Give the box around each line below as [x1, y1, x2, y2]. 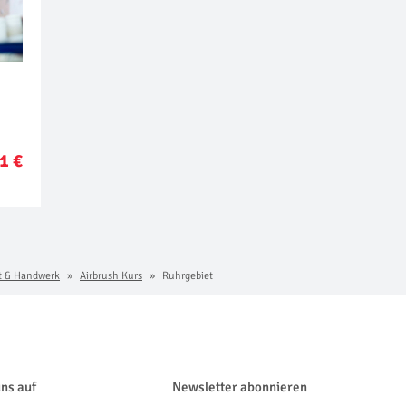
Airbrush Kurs [80, 269, 142, 283]
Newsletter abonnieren [172, 379, 307, 395]
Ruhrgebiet [159, 269, 213, 283]
